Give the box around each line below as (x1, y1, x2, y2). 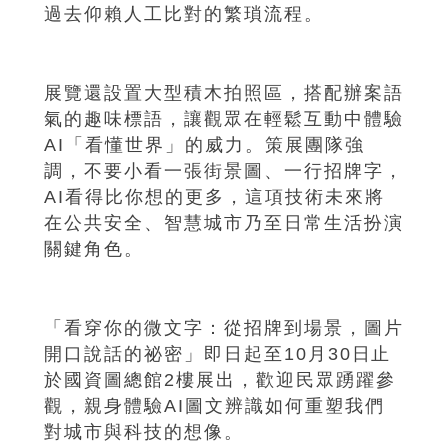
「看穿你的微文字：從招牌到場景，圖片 (44, 318, 404, 339)
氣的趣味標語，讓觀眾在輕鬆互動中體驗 (44, 109, 404, 130)
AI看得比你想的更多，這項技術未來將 (44, 187, 385, 208)
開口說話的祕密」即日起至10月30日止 (44, 344, 392, 365)
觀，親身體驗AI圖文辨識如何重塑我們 (44, 396, 385, 417)
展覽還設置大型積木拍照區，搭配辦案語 (44, 83, 404, 104)
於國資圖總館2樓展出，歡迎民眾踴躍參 (44, 370, 396, 391)
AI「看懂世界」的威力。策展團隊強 (44, 135, 365, 156)
